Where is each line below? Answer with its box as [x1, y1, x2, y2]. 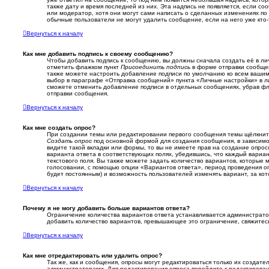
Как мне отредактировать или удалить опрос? [23, 252, 162, 259]
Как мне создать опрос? [23, 124, 95, 131]
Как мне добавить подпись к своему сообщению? [23, 50, 173, 58]
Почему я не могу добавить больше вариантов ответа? [23, 205, 190, 212]
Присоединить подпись [121, 64, 190, 71]
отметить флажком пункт [47, 64, 121, 71]
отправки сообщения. [47, 90, 109, 97]
